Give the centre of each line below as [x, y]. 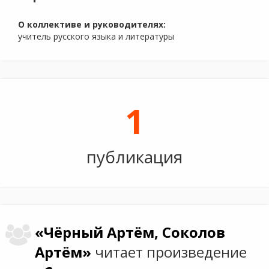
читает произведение [171, 252]
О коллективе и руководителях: [92, 24]
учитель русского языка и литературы [96, 36]
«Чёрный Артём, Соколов [130, 232]
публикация [134, 157]
